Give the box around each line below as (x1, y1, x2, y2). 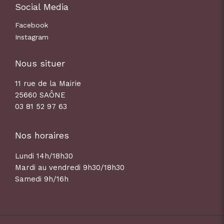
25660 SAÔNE (15, 90, 65, 99)
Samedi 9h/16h (15, 174, 68, 183)
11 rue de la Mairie (15, 78, 81, 88)
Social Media (15, 1, 68, 12)
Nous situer (15, 57, 65, 68)
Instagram (15, 32, 48, 41)
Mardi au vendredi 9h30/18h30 (15, 162, 124, 172)
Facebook (15, 20, 48, 29)
